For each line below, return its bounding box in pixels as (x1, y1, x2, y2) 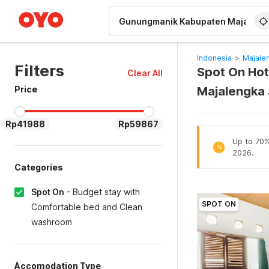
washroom (31, 217, 72, 227)
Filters (14, 61, 64, 80)
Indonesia (196, 53, 232, 62)
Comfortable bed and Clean (31, 202, 142, 212)
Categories (14, 162, 63, 172)
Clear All (127, 68, 163, 78)
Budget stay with (73, 187, 140, 197)
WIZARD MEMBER (23, 2, 83, 10)
